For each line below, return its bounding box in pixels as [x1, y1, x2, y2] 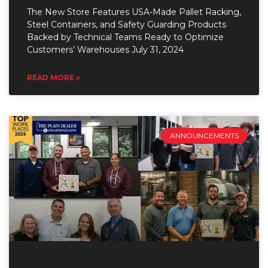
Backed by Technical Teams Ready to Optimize [27, 31, 224, 42]
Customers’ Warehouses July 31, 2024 [27, 44, 184, 55]
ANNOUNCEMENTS [169, 130, 239, 140]
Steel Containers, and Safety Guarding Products [27, 19, 226, 30]
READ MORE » [27, 72, 80, 82]
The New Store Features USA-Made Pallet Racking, [27, 6, 241, 17]
